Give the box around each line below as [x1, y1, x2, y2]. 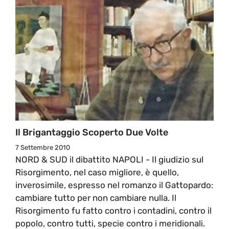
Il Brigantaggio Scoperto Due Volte [15, 126, 168, 138]
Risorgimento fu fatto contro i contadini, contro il [15, 205, 212, 216]
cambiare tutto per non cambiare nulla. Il [15, 192, 176, 203]
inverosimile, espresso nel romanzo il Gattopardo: [15, 179, 213, 190]
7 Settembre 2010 [15, 143, 70, 151]
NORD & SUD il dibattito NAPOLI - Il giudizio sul [15, 154, 203, 165]
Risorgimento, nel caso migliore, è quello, [15, 167, 179, 177]
